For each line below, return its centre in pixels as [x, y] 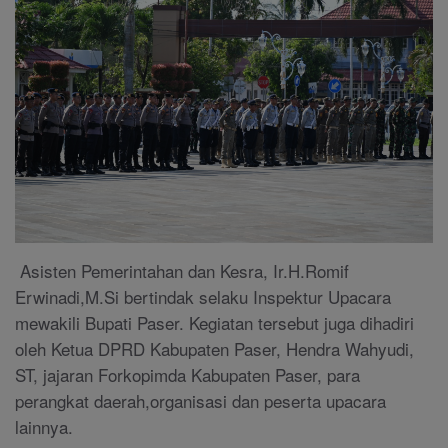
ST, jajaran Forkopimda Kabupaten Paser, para [187, 375]
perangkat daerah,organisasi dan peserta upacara [200, 401]
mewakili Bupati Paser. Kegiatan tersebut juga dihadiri [214, 323]
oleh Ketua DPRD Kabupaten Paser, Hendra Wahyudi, [214, 349]
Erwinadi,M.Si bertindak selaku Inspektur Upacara [203, 297]
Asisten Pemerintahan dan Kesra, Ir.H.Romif [182, 271]
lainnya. [44, 427]
